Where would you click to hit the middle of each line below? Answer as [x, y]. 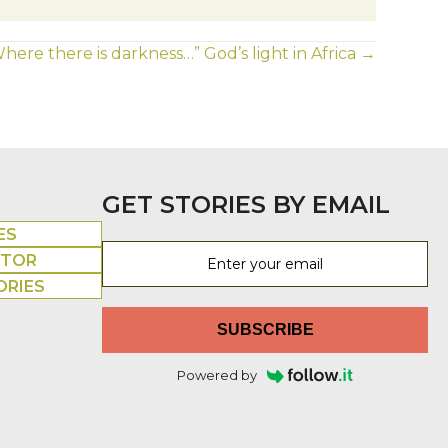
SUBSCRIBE [265, 330]
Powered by [217, 375]
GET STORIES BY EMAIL [246, 205]
